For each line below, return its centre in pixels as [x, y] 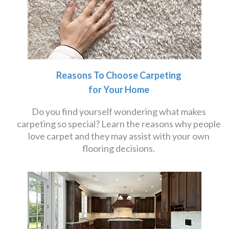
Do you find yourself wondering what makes [119, 111]
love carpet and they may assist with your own [119, 136]
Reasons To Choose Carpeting [119, 75]
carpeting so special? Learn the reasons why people [119, 124]
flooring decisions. [119, 148]
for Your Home [119, 89]
